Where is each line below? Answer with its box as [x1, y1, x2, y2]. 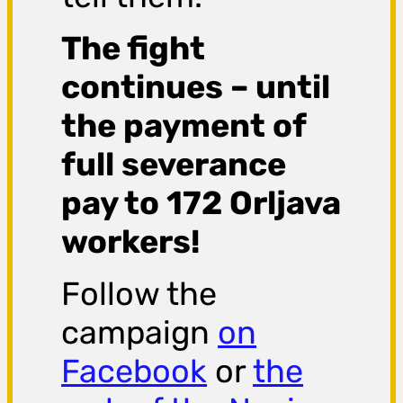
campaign [61, 313, 219, 353]
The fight [61, 29, 206, 68]
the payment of [61, 106, 307, 146]
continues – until [61, 67, 331, 107]
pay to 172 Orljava [61, 184, 342, 223]
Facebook [61, 352, 208, 391]
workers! [61, 222, 201, 262]
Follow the [61, 274, 218, 314]
